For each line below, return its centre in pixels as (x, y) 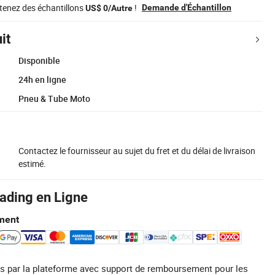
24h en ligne (42, 79)
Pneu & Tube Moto (54, 98)
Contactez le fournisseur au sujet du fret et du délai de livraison (137, 150)
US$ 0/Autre (109, 8)
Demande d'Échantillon (187, 7)
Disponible (39, 60)
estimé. (32, 163)
